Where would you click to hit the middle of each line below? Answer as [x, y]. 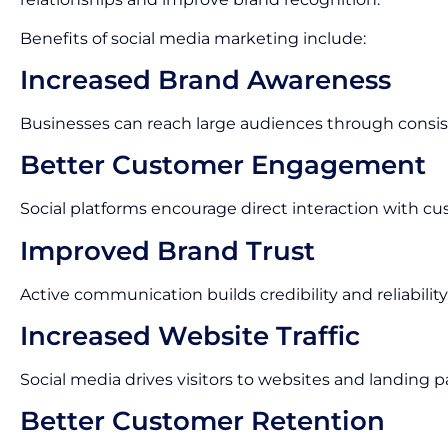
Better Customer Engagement [223, 165]
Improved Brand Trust [167, 250]
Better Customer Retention [202, 421]
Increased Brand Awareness [205, 79]
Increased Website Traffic [190, 336]
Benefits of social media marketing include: [193, 38]
